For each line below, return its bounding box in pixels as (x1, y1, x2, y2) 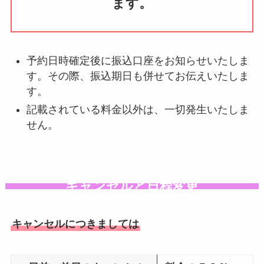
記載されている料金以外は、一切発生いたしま (26, 103, 249, 115)
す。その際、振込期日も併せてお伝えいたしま (26, 70, 249, 82)
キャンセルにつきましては (11, 217, 139, 230)
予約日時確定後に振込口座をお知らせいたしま (26, 55, 249, 67)
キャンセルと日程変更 (65, 179, 199, 193)
